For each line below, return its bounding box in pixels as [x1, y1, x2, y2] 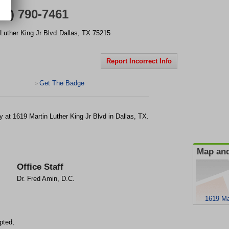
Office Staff [17, 162, 63, 172]
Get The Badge [39, 79, 84, 87]
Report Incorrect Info [106, 57, 172, 65]
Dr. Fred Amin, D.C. [17, 175, 75, 182]
